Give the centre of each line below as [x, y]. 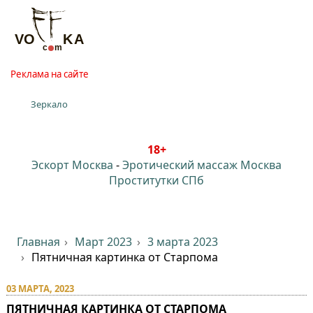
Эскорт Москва [72, 165]
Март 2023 [104, 241]
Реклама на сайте [49, 74]
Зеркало [50, 104]
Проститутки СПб [156, 180]
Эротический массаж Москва [202, 165]
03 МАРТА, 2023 [40, 288]
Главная [38, 241]
